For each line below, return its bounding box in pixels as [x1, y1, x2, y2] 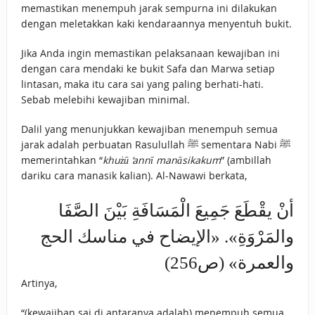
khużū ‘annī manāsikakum [102, 153, 221, 167]
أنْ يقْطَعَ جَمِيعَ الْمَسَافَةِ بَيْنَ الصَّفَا [58, 201, 295, 221]
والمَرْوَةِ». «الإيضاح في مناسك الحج [40, 227, 295, 247]
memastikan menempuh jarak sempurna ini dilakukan [20, 1, 277, 15]
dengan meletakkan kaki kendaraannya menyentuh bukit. [20, 17, 292, 31]
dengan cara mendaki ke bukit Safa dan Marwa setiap [20, 62, 275, 76]
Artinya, [20, 276, 57, 290]
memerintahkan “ [20, 153, 103, 167]
